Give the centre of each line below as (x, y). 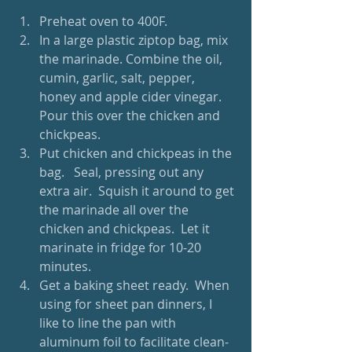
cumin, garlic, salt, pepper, (119, 78)
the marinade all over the (115, 210)
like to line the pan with (109, 323)
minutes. (68, 266)
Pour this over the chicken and (131, 115)
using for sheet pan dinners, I (127, 304)
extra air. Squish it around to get (138, 191)
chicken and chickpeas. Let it (126, 229)
